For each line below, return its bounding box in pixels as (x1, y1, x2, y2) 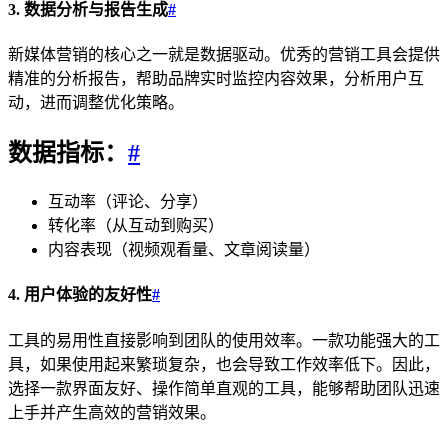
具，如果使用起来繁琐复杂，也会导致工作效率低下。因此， (8, 355, 440, 373)
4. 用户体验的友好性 (8, 286, 152, 304)
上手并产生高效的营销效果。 (8, 403, 216, 421)
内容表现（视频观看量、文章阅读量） (48, 241, 320, 259)
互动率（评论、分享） (48, 193, 208, 211)
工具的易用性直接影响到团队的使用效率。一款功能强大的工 (8, 331, 440, 349)
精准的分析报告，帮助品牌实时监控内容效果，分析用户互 (8, 70, 424, 88)
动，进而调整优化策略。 (8, 94, 184, 112)
